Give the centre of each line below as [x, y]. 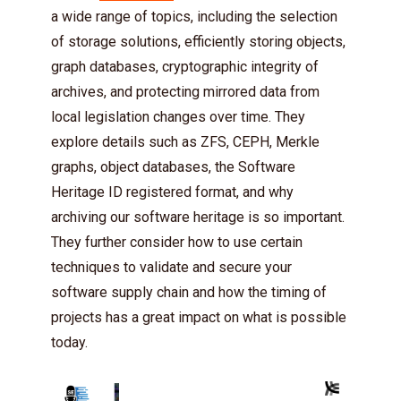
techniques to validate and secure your [171, 267]
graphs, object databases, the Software [173, 167]
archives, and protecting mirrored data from [185, 92]
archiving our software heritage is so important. [198, 217]
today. [69, 342]
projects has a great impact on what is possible [199, 317]
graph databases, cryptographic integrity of [185, 67]
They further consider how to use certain [177, 242]
